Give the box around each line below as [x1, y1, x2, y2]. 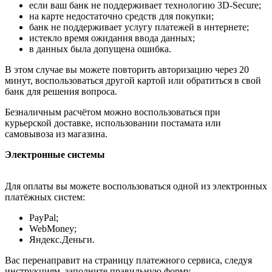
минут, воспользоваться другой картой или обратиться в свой [5, 75, 261, 86]
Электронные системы [5, 149, 105, 160]
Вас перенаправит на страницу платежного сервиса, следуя [5, 255, 252, 266]
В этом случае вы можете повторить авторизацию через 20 [5, 64, 249, 75]
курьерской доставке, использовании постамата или [5, 118, 221, 129]
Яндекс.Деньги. [29, 234, 95, 245]
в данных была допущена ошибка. [29, 44, 171, 55]
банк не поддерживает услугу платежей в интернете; [29, 22, 249, 33]
